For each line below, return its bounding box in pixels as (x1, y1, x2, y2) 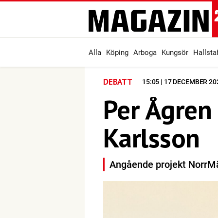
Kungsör (162, 48, 188, 57)
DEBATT (103, 76, 132, 87)
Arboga (133, 48, 157, 57)
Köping (106, 48, 128, 57)
